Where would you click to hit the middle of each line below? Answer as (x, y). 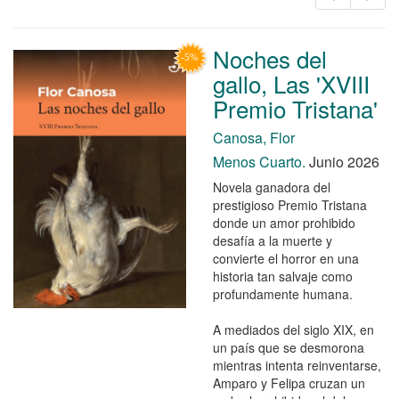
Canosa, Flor (254, 137)
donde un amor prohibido (284, 222)
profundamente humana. (283, 293)
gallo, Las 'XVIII (291, 83)
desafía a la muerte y (273, 240)
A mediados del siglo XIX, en (293, 329)
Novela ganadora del (272, 187)
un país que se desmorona (289, 347)
